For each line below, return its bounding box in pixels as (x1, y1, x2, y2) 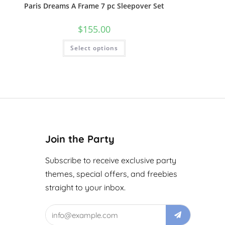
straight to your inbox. (45, 182, 126, 193)
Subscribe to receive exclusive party (45, 155, 176, 166)
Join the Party (45, 133, 115, 146)
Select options (70, 43, 119, 52)
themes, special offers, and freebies (45, 169, 177, 179)
